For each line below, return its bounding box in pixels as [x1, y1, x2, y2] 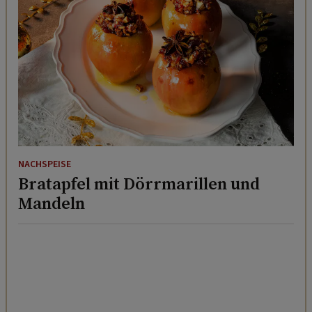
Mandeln [18, 191, 85, 214]
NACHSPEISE [18, 157, 71, 171]
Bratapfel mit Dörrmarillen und [18, 171, 260, 195]
